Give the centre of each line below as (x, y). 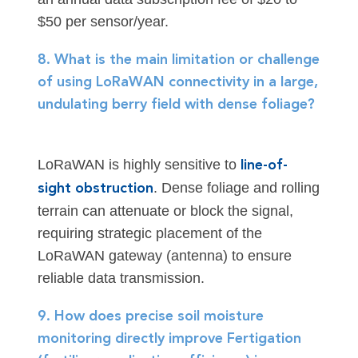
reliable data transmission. (121, 278)
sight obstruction (95, 189)
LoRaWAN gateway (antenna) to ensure (164, 256)
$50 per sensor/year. (103, 22)
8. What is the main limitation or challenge (178, 60)
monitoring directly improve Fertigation (169, 339)
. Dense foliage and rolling (236, 188)
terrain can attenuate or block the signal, (165, 211)
